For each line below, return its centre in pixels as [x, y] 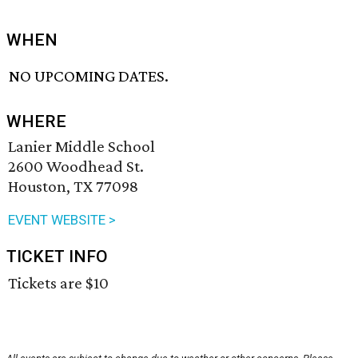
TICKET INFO [57, 257]
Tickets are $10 [58, 283]
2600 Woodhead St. [76, 167]
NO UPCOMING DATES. [89, 76]
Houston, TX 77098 [73, 187]
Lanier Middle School [82, 147]
